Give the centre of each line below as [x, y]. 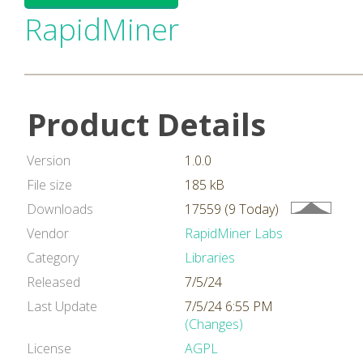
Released [53, 282]
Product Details [147, 124]
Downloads [60, 209]
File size [49, 185]
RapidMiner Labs [234, 233]
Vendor [48, 233]
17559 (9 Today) [232, 209]
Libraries [210, 258]
